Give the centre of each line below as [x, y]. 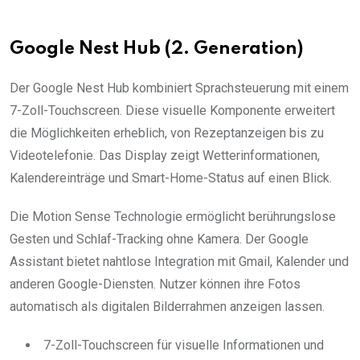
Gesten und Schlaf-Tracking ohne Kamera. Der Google [159, 239]
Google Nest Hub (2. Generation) [156, 49]
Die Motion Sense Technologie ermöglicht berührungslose [173, 216]
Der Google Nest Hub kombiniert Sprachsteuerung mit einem [179, 88]
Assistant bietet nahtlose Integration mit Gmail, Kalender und [179, 261]
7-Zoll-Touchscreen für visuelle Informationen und [184, 345]
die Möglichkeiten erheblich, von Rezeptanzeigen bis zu [167, 133]
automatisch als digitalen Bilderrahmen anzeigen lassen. [167, 306]
